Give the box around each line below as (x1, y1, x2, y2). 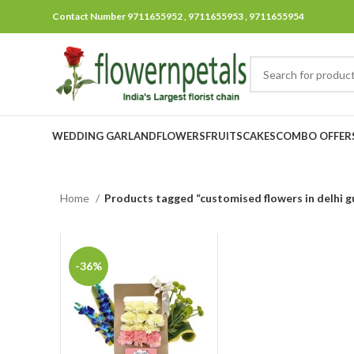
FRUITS (205, 129, 243, 142)
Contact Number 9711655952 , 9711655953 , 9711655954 (52, 10, 304, 22)
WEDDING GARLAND (52, 129, 156, 142)
